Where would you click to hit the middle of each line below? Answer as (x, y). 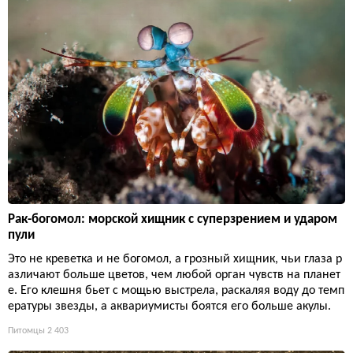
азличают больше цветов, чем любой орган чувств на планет (174, 275)
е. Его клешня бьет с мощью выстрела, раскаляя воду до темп (176, 291)
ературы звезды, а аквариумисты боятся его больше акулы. (169, 307)
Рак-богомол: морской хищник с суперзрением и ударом (173, 220)
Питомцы (26, 331)
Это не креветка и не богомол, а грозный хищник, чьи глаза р (175, 260)
